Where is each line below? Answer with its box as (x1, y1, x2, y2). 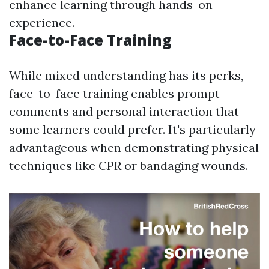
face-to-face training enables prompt (9, 86, 220, 101)
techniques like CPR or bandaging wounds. (9, 158, 248, 173)
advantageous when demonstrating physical (9, 140, 259, 155)
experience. (9, 15, 74, 30)
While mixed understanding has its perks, (9, 68, 243, 83)
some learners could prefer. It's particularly (9, 122, 256, 137)
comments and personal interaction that (9, 104, 239, 119)
